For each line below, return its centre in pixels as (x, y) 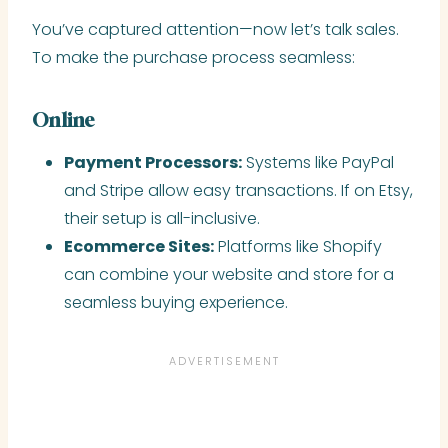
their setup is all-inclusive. (162, 219)
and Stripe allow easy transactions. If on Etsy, (238, 191)
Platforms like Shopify (298, 247)
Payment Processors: (153, 163)
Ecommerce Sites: (139, 247)
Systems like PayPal (318, 163)
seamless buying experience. (176, 303)
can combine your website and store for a (229, 275)
